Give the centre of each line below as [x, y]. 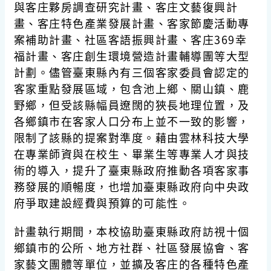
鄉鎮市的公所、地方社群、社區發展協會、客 [132, 247]
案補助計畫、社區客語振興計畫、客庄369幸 [130, 39]
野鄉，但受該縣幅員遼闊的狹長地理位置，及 [132, 104]
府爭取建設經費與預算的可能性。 [102, 202]
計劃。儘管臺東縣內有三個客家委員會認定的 [132, 72]
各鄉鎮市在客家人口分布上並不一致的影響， [132, 121]
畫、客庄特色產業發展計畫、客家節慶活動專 [132, 23]
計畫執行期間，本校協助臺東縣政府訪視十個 [132, 231]
